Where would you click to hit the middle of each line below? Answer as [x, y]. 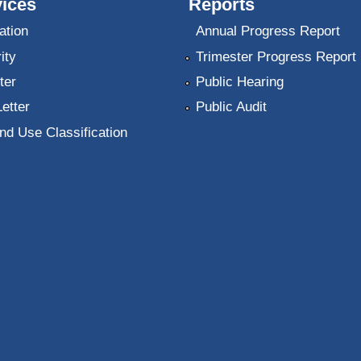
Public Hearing [239, 81]
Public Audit [231, 107]
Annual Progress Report [268, 31]
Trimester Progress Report [276, 56]
